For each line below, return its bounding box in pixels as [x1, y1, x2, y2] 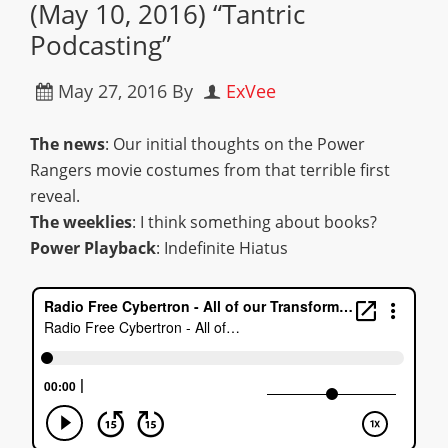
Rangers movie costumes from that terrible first [30, 159, 390, 181]
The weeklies [30, 211, 132, 233]
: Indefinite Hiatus [156, 237, 288, 259]
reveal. [30, 185, 80, 207]
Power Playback [30, 237, 156, 259]
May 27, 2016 [58, 79, 167, 103]
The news [30, 133, 105, 155]
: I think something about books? [132, 211, 377, 233]
